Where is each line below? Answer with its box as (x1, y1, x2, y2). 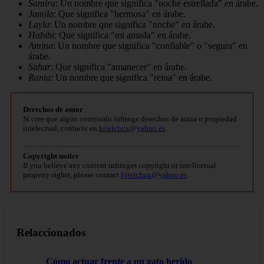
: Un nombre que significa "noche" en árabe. (49, 19, 215, 29)
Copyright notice (23, 151, 79, 160)
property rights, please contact (23, 170, 121, 179)
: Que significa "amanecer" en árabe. (51, 61, 187, 72)
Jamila (28, 8, 54, 19)
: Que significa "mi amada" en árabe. (54, 29, 191, 40)
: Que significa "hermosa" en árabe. (54, 8, 186, 19)
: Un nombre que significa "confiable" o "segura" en (53, 40, 247, 51)
